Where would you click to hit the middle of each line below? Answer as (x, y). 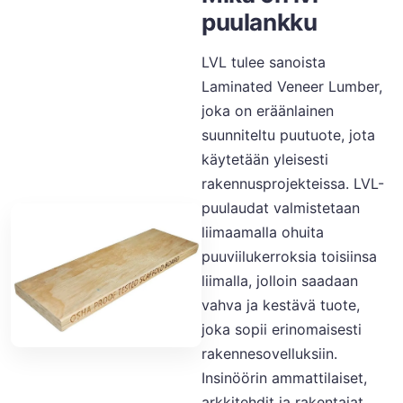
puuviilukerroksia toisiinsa (289, 256)
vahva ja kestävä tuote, (281, 305)
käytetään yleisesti (265, 159)
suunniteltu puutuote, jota (288, 135)
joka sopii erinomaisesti (282, 329)
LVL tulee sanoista (264, 62)
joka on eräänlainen (268, 111)
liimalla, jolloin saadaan (280, 281)
